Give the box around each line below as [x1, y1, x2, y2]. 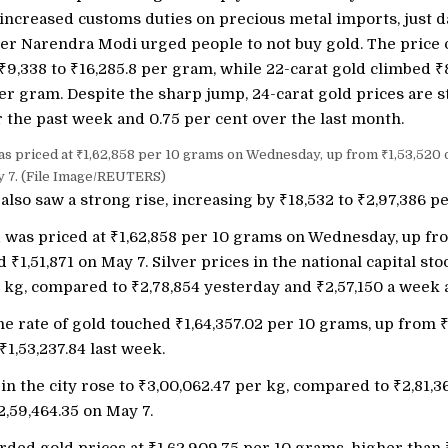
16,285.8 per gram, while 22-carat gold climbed [78, 60, 435, 78]
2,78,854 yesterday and [139, 278, 316, 296]
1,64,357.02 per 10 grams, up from [183, 315, 440, 333]
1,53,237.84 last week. [7, 340, 165, 358]
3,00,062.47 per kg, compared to [146, 377, 393, 395]
